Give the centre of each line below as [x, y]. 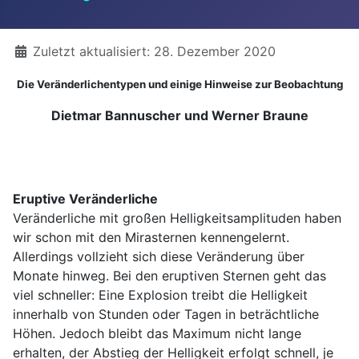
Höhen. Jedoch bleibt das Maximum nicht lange [157, 333]
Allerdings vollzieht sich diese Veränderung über [159, 256]
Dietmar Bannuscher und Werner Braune [179, 115]
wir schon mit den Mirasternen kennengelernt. [153, 237]
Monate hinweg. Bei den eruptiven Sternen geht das [169, 275]
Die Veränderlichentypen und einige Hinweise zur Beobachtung [179, 84]
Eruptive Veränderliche [85, 198]
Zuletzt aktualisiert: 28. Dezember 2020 [154, 51]
